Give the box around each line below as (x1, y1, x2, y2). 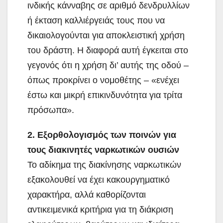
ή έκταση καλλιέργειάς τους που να (27, 15, 165, 25)
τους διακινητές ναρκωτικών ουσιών (27, 144, 179, 155)
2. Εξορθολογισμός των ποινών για (27, 129, 176, 140)
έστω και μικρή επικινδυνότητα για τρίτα (27, 90, 182, 100)
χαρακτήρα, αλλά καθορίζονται (27, 189, 146, 200)
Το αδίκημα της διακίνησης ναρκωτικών (27, 159, 181, 170)
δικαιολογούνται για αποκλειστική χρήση (27, 30, 185, 40)
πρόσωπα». (27, 105, 74, 115)
